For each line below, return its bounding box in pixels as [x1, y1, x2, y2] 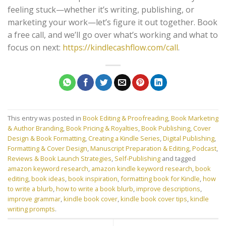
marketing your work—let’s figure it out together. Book [8, 16, 217, 28]
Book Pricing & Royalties [66, 124, 138, 133]
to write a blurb [8, 184, 53, 194]
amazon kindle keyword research [91, 164, 192, 174]
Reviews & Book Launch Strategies [8, 154, 111, 163]
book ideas [31, 174, 65, 184]
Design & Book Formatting [8, 134, 85, 143]
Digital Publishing [163, 134, 214, 143]
